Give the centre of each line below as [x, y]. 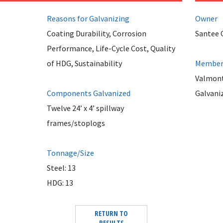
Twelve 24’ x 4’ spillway [85, 108]
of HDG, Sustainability [84, 63]
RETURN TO [111, 213]
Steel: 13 [61, 168]
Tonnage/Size [70, 153]
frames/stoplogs [76, 123]
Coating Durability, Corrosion [96, 33]
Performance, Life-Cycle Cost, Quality [111, 48]
